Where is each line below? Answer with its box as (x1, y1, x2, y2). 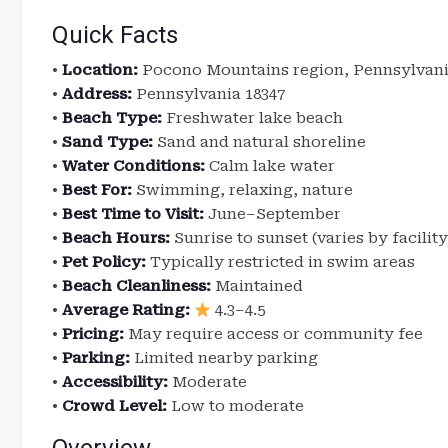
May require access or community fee (124, 325, 423, 343)
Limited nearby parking (130, 349, 318, 367)
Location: (62, 61, 138, 79)
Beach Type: (62, 109, 162, 127)
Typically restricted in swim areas (146, 253, 415, 271)
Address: (62, 85, 132, 103)
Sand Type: (62, 133, 153, 151)
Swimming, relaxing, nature (132, 181, 353, 199)
